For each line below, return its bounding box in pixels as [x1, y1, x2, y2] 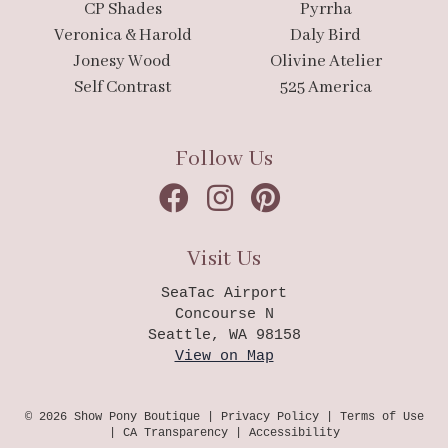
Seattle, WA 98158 [147, 326, 301, 344]
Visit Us [187, 244, 261, 273]
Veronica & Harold [53, 24, 192, 46]
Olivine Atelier [269, 50, 382, 72]
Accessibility [248, 425, 340, 440]
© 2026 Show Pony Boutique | [24, 409, 221, 424]
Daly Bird [290, 24, 361, 46]
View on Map [174, 347, 274, 365]
